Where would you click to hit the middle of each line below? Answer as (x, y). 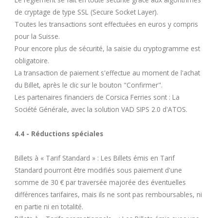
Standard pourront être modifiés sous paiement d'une (98, 170)
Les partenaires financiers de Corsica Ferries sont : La (97, 97)
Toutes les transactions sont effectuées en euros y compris (106, 24)
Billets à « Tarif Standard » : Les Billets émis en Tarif (95, 158)
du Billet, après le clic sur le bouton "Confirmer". (89, 85)
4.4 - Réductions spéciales (59, 133)
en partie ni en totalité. (49, 206)
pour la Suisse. (37, 36)
